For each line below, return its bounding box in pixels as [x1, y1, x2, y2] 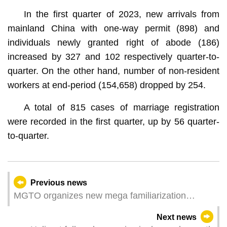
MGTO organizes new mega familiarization [13, 190, 186, 201]
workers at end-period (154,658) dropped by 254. [7, 80, 206, 90]
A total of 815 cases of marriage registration [23, 102, 220, 112]
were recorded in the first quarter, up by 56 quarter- [7, 116, 220, 127]
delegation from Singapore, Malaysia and [13, 203, 179, 214]
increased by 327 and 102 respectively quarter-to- [7, 51, 220, 62]
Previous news [30, 178, 88, 187]
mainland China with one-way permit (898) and [7, 23, 220, 33]
